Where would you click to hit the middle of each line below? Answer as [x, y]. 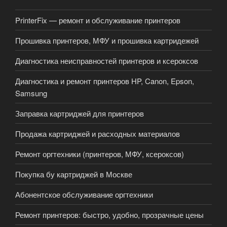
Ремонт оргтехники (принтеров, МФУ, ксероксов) [100, 154]
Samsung [31, 93]
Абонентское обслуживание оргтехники [84, 194]
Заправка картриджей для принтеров [80, 113]
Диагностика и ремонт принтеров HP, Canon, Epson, [105, 81]
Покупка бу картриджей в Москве [74, 174]
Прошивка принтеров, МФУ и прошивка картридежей [107, 40]
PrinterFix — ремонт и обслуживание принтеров [98, 20]
